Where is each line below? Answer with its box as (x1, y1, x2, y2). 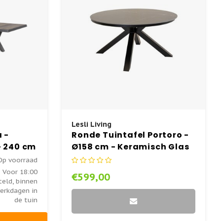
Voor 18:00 (2, 167, 37, 176)
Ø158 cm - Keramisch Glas (72, 141, 189, 152)
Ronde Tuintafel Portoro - (72, 129, 189, 141)
